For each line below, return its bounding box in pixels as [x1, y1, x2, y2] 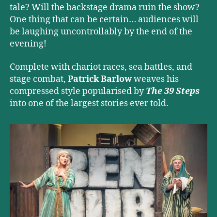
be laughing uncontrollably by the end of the [10, 26, 192, 38]
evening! [10, 38, 48, 50]
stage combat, [10, 73, 68, 85]
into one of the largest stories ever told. [10, 97, 169, 109]
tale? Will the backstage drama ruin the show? [10, 2, 200, 14]
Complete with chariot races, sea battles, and [10, 61, 192, 73]
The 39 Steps [146, 85, 200, 97]
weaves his [132, 73, 179, 85]
